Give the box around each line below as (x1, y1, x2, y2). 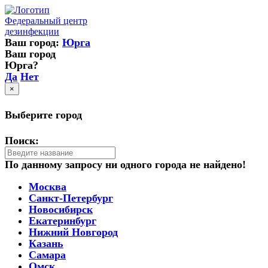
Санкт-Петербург (29, 191, 113, 204)
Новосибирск (29, 203, 93, 215)
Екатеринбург (29, 214, 96, 227)
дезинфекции (5, 26, 59, 36)
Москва (29, 180, 66, 193)
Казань (29, 237, 63, 249)
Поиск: (5, 134, 39, 147)
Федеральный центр (5, 16, 87, 26)
